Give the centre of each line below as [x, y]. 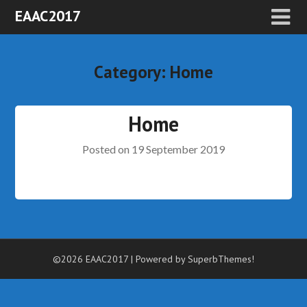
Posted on [107, 149]
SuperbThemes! [221, 259]
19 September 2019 [178, 149]
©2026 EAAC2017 [92, 259]
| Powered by [159, 259]
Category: [132, 72]
